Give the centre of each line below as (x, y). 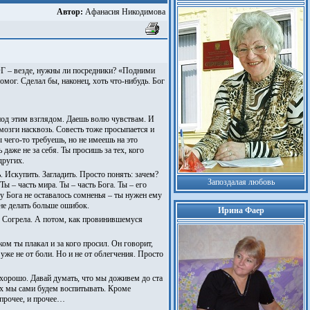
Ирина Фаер (241, 210)
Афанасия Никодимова (124, 12)
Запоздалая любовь (241, 182)
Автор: (70, 12)
